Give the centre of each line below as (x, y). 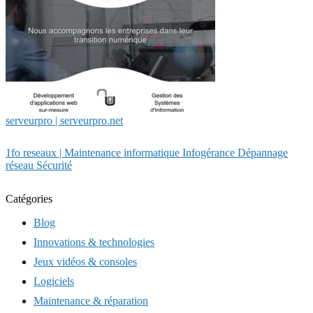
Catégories (29, 198)
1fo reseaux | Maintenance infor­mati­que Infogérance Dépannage (147, 152)
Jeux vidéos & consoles (85, 261)
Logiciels (54, 281)
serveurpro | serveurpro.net (64, 120)
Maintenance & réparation (91, 300)
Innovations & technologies (94, 242)
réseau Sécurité (39, 165)
